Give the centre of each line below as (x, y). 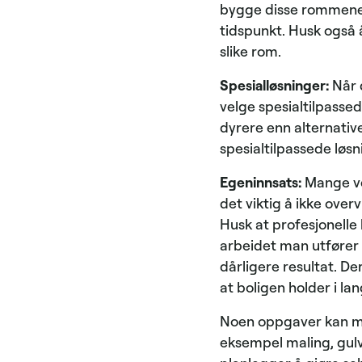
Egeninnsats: (262, 182)
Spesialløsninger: (274, 85)
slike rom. (250, 51)
